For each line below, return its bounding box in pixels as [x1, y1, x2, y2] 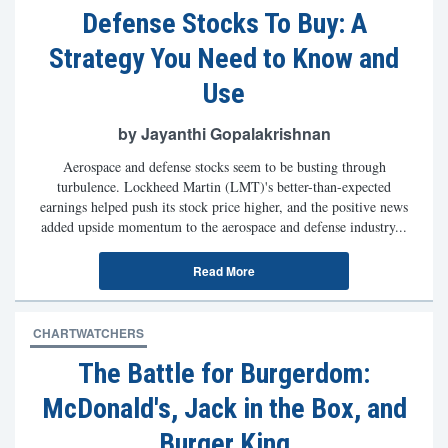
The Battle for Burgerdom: [78, 357, 370, 390]
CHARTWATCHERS [33, 324, 144, 342]
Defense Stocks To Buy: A [81, 7, 367, 40]
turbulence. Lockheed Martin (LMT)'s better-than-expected [57, 177, 391, 196]
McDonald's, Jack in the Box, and [41, 392, 407, 425]
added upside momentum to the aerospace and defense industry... [41, 217, 407, 236]
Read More [193, 262, 255, 280]
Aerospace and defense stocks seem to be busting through [62, 157, 386, 176]
